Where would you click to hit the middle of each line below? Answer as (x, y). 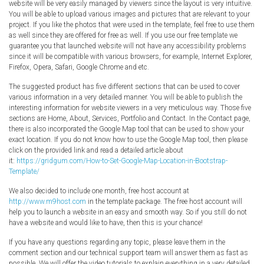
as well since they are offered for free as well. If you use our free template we (123, 35)
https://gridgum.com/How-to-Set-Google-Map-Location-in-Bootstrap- (122, 161)
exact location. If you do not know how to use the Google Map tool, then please (128, 139)
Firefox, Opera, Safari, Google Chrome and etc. (79, 67)
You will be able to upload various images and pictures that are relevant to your (129, 14)
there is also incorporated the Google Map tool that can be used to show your (126, 129)
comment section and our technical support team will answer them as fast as (128, 253)
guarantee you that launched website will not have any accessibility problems (128, 46)
